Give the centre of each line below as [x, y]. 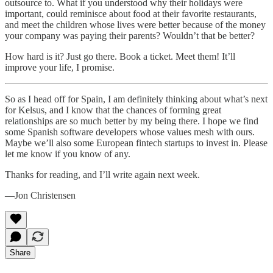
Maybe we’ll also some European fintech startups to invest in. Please [136, 143]
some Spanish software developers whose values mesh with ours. [130, 132]
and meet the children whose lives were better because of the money [135, 25]
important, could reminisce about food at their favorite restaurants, [131, 14]
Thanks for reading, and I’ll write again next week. [102, 175]
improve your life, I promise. [60, 68]
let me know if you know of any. [68, 154]
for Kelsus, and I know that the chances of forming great [113, 110]
